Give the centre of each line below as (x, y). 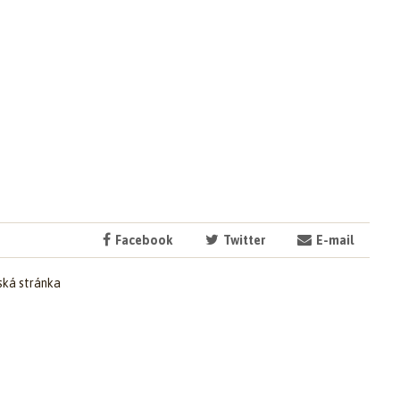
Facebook (143, 240)
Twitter (243, 240)
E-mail (333, 240)
